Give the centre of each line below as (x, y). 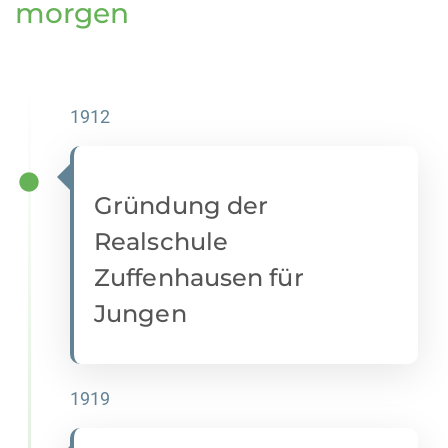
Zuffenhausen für (199, 278)
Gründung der (181, 206)
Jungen (140, 314)
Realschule (161, 242)
